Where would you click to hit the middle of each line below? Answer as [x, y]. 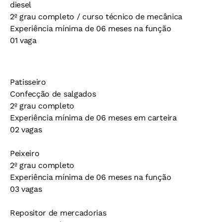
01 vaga [23, 40]
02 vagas [26, 130]
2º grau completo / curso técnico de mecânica [96, 17]
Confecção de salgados [53, 94]
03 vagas [26, 189]
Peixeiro [25, 153]
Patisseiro [28, 82]
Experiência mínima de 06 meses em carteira [93, 118]
